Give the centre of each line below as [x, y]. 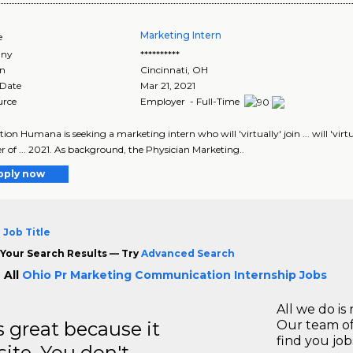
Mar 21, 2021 [168, 85]
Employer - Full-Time [191, 101]
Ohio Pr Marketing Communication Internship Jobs [174, 275]
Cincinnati [164, 69]
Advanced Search [188, 253]
